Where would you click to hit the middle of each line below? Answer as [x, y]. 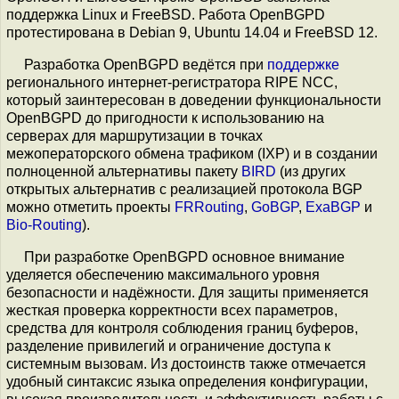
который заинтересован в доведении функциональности [194, 100]
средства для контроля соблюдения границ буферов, [182, 328]
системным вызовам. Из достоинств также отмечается [186, 364]
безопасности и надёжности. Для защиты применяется [187, 293]
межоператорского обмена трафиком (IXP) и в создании [192, 154]
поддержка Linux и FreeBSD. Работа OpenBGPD [166, 15]
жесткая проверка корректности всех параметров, [172, 310]
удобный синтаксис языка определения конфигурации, [187, 382]
